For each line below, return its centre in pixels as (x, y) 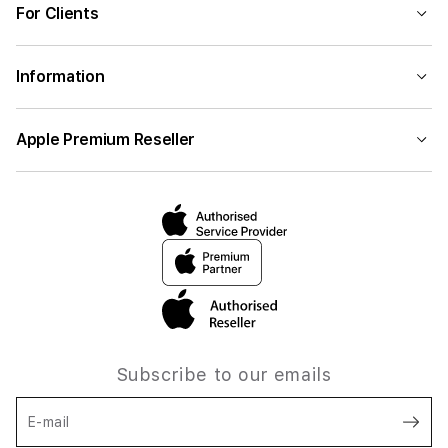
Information (60, 76)
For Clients (57, 13)
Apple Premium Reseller (105, 139)
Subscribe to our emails (224, 374)
